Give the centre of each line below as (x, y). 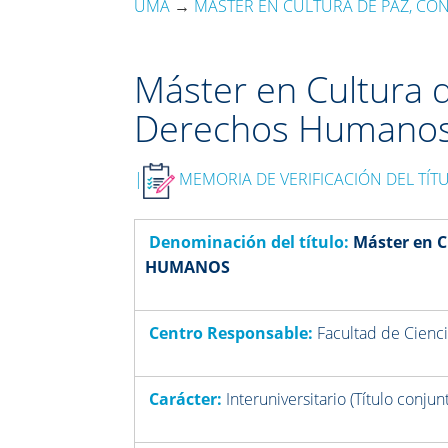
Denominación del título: (249, 242)
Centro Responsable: (229, 333)
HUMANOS (188, 267)
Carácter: (186, 399)
